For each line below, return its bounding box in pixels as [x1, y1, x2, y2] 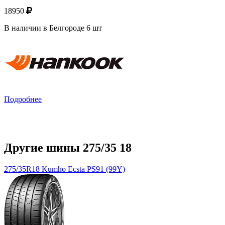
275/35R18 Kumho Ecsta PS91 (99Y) [4, 165, 125, 174]
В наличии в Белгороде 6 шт [4, 24, 102, 33]
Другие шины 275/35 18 [4, 141, 132, 155]
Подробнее [4, 95, 42, 104]
